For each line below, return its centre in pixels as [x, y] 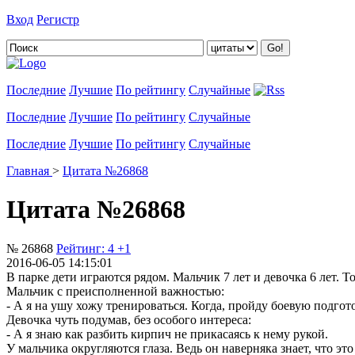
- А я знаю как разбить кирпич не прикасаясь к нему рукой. [167, 334]
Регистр [58, 19]
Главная [28, 171]
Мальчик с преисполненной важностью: [115, 291]
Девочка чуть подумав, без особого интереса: [129, 319]
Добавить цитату [128, 19]
